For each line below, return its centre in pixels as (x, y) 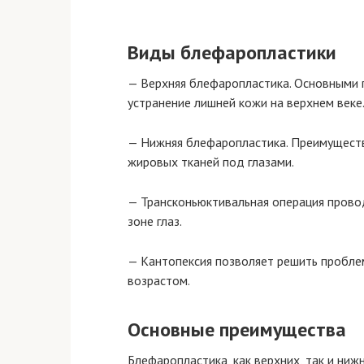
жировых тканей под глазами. (211, 162)
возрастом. (159, 280)
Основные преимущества (237, 329)
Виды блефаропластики (232, 52)
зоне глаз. (155, 221)
